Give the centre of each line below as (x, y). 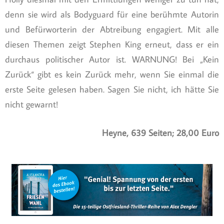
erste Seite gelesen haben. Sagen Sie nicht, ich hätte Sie (112, 89)
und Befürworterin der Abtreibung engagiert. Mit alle (112, 29)
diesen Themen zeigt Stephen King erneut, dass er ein (112, 44)
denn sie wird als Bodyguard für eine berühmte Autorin (112, 14)
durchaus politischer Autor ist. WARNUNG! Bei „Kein (112, 59)
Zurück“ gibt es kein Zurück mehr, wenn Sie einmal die (112, 74)
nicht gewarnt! (31, 104)
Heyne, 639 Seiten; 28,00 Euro (160, 133)
